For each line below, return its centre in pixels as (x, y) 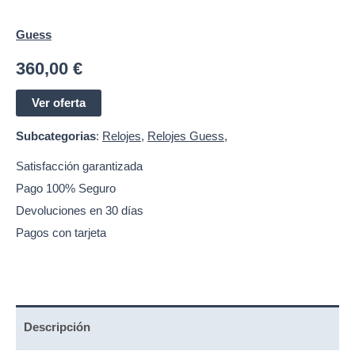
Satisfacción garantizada (79, 167)
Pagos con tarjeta (61, 233)
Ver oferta (59, 103)
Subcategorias (56, 137)
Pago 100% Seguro (66, 189)
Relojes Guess (186, 137)
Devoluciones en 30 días (80, 211)
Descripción (57, 327)
